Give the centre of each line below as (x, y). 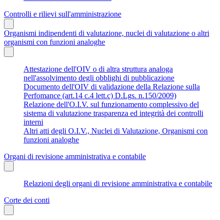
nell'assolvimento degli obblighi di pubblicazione (99, 78)
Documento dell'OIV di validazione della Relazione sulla (112, 86)
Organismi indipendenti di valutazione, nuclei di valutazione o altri (107, 33)
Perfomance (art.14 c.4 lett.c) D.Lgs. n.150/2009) (100, 95)
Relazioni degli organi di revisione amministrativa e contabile (118, 183)
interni (33, 122)
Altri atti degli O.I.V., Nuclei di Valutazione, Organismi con (116, 131)
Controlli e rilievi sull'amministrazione (63, 14)
